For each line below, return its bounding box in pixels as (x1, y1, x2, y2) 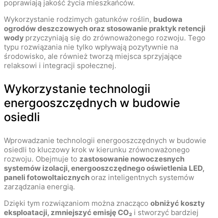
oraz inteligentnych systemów (91, 173, 194, 182)
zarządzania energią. (4, 182, 75, 192)
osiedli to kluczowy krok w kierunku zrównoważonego (4, 145, 190, 155)
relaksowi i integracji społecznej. (4, 61, 116, 71)
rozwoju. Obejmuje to (4, 154, 79, 164)
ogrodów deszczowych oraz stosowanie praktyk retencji (4, 24, 205, 34)
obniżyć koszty (150, 199, 205, 208)
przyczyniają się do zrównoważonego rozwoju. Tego (25, 33, 205, 43)
